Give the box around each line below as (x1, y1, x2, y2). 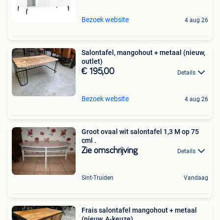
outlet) (82, 57, 103, 66)
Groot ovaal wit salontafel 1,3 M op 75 (82, 127, 164, 136)
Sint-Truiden (82, 174, 113, 181)
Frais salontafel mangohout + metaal (82, 206, 197, 214)
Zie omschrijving (82, 146, 137, 155)
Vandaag (184, 174, 208, 181)
